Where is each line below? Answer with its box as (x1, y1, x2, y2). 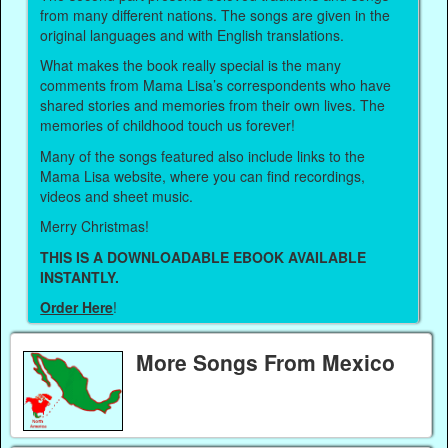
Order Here (40, 297, 114, 318)
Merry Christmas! (40, 216, 150, 237)
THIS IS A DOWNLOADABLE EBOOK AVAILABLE (40, 246, 367, 267)
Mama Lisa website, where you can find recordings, (40, 165, 366, 186)
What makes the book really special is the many (40, 55, 342, 76)
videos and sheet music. (40, 185, 198, 206)
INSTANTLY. (40, 266, 120, 287)
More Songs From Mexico (135, 346, 395, 377)
